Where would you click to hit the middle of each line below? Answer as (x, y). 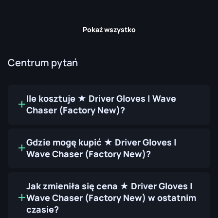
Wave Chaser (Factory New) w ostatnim (111, 197)
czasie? (43, 209)
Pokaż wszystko (109, 29)
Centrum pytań (43, 62)
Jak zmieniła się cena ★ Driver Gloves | (109, 186)
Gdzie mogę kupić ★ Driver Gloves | (101, 142)
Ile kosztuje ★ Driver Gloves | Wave (101, 98)
